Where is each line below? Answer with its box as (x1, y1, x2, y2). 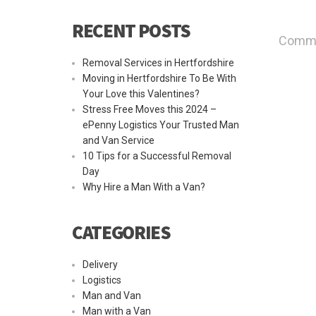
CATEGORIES (72, 220, 171, 244)
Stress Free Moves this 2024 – (83, 104, 217, 115)
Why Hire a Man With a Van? (83, 181, 205, 193)
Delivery (83, 259, 118, 270)
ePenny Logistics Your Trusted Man (83, 119, 239, 130)
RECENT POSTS (72, 18, 190, 42)
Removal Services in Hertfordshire (83, 57, 234, 68)
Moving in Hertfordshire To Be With (83, 73, 236, 84)
